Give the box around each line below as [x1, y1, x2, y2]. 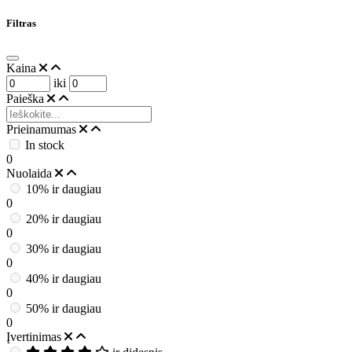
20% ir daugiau [26, 212, 101, 226]
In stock [25, 138, 64, 152]
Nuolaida [6, 167, 55, 181]
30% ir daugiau [26, 242, 101, 256]
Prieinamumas [6, 123, 79, 137]
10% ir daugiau [26, 182, 101, 196]
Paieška [6, 92, 47, 106]
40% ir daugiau [26, 272, 101, 286]
